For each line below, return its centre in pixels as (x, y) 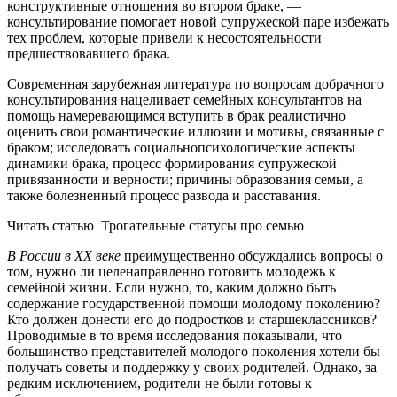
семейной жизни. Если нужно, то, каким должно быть (171, 287)
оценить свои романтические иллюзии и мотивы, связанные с (195, 131)
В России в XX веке (64, 255)
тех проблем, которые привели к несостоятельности (164, 37)
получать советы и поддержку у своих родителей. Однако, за (192, 367)
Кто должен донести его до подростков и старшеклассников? (192, 319)
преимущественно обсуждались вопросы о (252, 255)
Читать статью (51, 225)
